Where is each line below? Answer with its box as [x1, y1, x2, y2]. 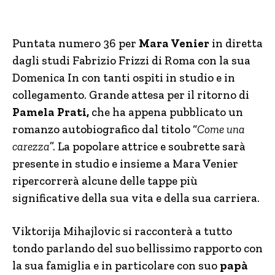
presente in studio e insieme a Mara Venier [12, 157, 238, 171]
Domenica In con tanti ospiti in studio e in [12, 71, 235, 85]
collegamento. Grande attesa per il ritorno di [12, 88, 249, 102]
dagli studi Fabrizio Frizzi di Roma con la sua [12, 53, 250, 68]
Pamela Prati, [12, 105, 89, 119]
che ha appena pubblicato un [89, 105, 243, 119]
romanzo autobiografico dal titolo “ [12, 122, 197, 136]
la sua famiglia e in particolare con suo [12, 258, 220, 273]
